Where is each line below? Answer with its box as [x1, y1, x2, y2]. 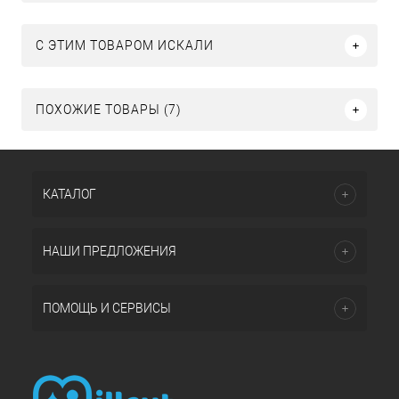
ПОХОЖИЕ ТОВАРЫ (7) [36, 102, 182, 118]
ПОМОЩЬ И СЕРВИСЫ [43, 301, 171, 315]
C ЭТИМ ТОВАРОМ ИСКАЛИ [36, 38, 214, 53]
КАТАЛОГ [43, 187, 96, 201]
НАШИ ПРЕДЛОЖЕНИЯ [43, 244, 176, 258]
